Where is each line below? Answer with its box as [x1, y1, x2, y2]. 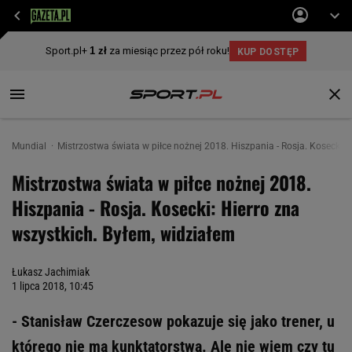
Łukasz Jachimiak [12, 266, 90, 278]
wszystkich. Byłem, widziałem [12, 218, 235, 247]
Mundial [12, 141, 49, 152]
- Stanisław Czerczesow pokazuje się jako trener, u [12, 312, 335, 331]
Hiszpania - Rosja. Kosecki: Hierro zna [12, 193, 299, 222]
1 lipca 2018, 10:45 [12, 280, 93, 292]
